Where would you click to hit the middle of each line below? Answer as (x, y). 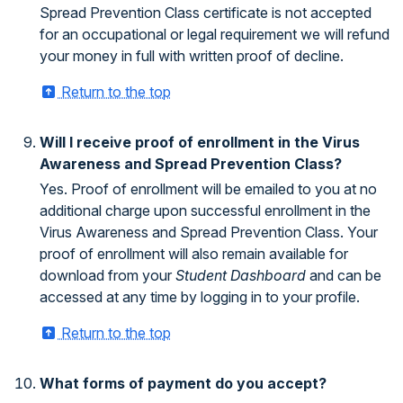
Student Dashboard (241, 275)
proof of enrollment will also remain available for (194, 254)
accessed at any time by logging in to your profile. (200, 297)
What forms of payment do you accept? (183, 383)
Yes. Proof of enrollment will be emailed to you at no (208, 189)
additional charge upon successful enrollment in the (205, 210)
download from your (107, 275)
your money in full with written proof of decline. (192, 56)
